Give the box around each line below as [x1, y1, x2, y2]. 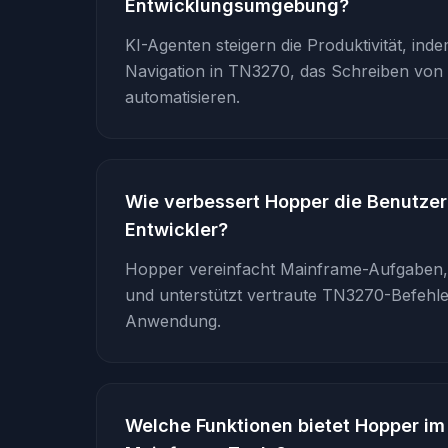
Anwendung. [125, 310, 221, 331]
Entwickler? [125, 218, 228, 240]
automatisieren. [125, 86, 240, 107]
